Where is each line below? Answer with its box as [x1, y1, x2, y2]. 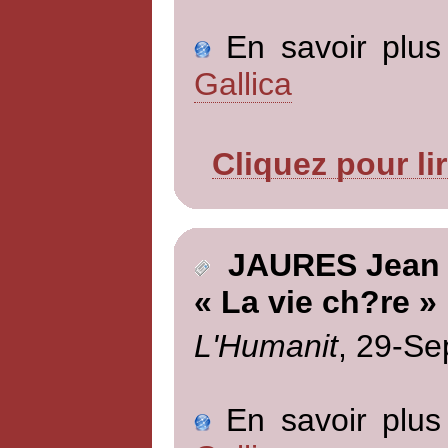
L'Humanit [193, 327, 338, 364]
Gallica [193, 65, 292, 102]
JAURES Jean [209, 247, 440, 284]
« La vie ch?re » [193, 284, 437, 321]
